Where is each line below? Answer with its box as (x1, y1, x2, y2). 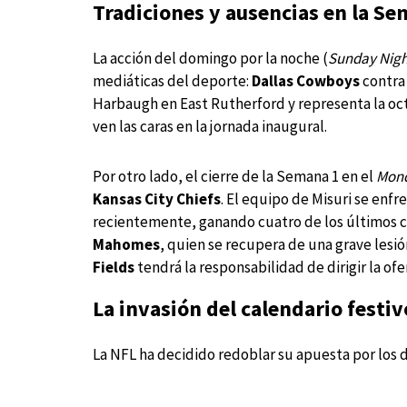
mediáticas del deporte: (93, 71, 252, 92)
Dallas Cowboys (252, 71, 360, 92)
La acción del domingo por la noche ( (93, 48, 328, 69)
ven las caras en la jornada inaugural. (93, 116, 327, 137)
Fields (93, 257, 134, 278)
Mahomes (93, 234, 160, 255)
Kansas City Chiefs (93, 189, 221, 210)
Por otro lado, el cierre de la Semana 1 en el (93, 166, 376, 187)
